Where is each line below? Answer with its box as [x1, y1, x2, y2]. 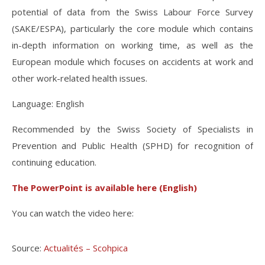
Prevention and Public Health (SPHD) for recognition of [12, 140, 253, 151]
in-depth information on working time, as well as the [12, 39, 253, 51]
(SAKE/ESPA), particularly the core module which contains [12, 22, 253, 34]
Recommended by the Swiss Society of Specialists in [12, 123, 253, 135]
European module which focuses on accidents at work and [12, 56, 253, 67]
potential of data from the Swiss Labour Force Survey [12, 6, 253, 18]
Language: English [12, 98, 84, 109]
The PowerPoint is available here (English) [12, 182, 197, 193]
